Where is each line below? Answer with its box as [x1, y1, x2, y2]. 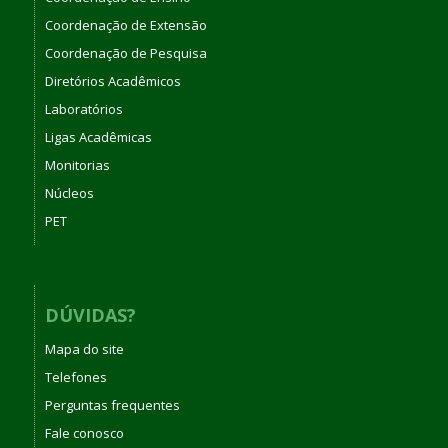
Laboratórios [44, 99, 123, 118]
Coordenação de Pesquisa [44, 43, 207, 62]
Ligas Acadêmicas [44, 127, 152, 146]
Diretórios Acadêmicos [44, 71, 181, 90]
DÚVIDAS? [44, 302, 136, 327]
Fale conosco [44, 424, 124, 443]
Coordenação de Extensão [44, 15, 207, 34]
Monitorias [44, 155, 110, 174]
